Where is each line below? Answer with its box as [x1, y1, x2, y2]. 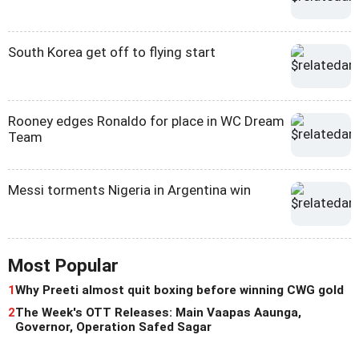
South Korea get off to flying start [8, 44, 216, 61]
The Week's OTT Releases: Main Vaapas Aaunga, [15, 305, 301, 321]
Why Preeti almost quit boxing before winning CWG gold [15, 283, 344, 298]
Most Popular [8, 255, 119, 277]
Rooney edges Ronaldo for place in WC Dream [8, 113, 284, 130]
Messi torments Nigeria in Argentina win [8, 182, 251, 199]
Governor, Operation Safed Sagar [15, 320, 212, 335]
